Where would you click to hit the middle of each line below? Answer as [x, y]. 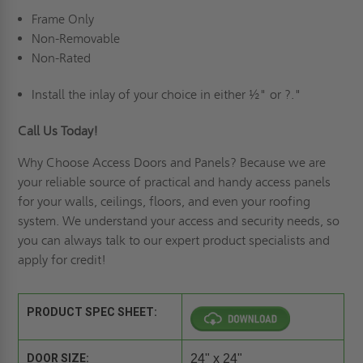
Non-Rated [62, 58]
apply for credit [60, 260]
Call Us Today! [58, 131]
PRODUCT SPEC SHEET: [92, 312]
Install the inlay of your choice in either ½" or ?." [168, 95]
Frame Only [64, 19]
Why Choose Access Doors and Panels [124, 163]
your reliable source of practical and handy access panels [175, 182]
